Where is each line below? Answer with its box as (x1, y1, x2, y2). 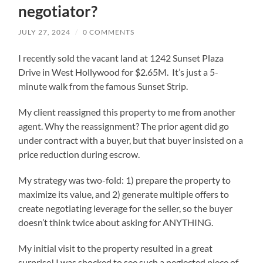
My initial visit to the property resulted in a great (18, 242, 213, 254)
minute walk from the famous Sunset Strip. (18, 80, 188, 92)
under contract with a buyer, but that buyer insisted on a (18, 134, 244, 146)
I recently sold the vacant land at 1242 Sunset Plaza (18, 52, 224, 64)
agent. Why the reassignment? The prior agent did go (18, 120, 230, 132)
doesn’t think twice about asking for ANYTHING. (18, 217, 214, 228)
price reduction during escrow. (18, 149, 140, 160)
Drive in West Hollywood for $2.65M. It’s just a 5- (18, 66, 219, 78)
